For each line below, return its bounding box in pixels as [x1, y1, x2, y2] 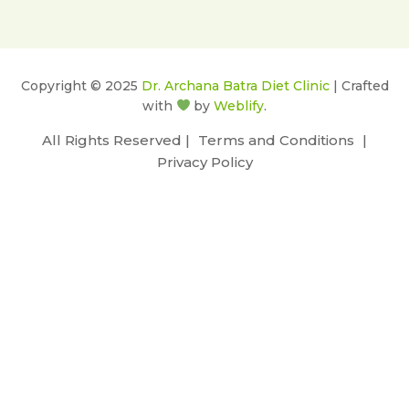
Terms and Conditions [198, 131, 354, 149]
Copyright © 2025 [20, 78, 142, 94]
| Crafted [329, 78, 389, 94]
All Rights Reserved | [42, 131, 194, 149]
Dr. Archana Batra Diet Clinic [141, 78, 330, 94]
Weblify [214, 98, 265, 114]
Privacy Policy [156, 153, 253, 171]
